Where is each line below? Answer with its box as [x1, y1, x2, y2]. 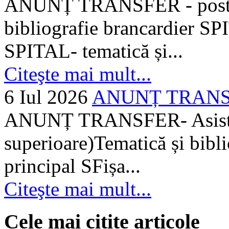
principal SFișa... [4, 154, 141, 177]
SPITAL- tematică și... [4, 39, 183, 62]
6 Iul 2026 [4, 85, 88, 108]
